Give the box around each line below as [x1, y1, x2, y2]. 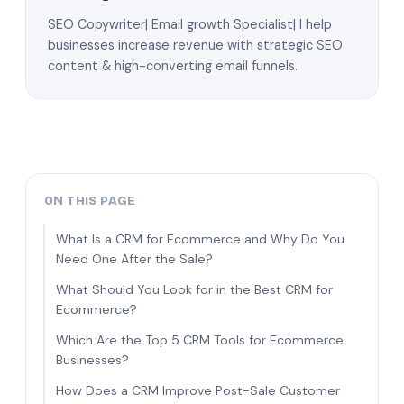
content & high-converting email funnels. [48, 57, 298, 74]
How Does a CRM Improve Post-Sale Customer [56, 381, 340, 399]
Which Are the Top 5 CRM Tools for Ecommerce [56, 331, 344, 348]
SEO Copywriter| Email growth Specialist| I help [48, 15, 332, 32]
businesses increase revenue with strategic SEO [48, 36, 343, 53]
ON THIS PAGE [44, 193, 136, 208]
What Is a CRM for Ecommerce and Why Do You [56, 230, 344, 247]
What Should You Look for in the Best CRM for [56, 280, 333, 298]
